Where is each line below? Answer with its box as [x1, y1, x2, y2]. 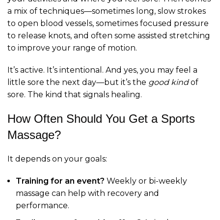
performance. [16, 201, 69, 211]
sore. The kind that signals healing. [7, 90, 142, 100]
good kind [148, 78, 189, 87]
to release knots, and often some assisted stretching [7, 31, 210, 41]
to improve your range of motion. [7, 43, 137, 53]
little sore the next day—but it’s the [7, 78, 148, 87]
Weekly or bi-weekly [105, 176, 187, 186]
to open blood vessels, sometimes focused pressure [7, 19, 209, 28]
